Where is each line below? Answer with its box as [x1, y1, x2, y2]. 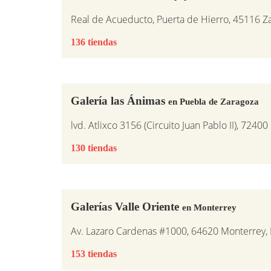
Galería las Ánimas [71, 94, 168, 107]
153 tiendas [71, 248, 117, 259]
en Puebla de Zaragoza [168, 96, 259, 106]
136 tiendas [71, 36, 117, 47]
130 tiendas [71, 142, 117, 153]
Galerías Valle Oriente [71, 200, 182, 213]
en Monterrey [182, 201, 237, 212]
